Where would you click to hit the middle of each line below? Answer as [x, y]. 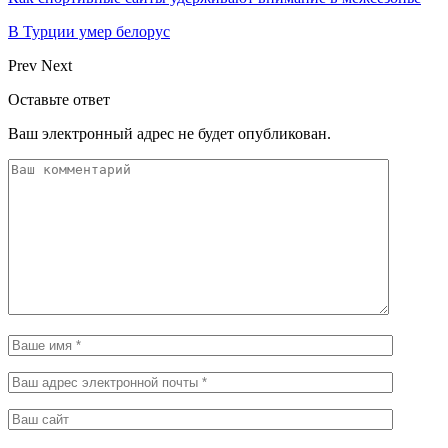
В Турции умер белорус [89, 31]
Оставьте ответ [59, 99]
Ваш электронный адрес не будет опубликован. [169, 133]
